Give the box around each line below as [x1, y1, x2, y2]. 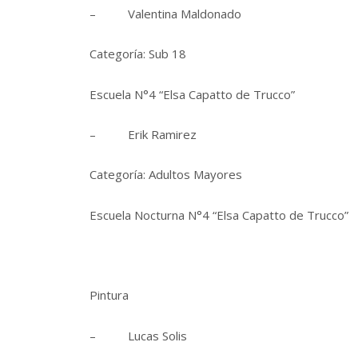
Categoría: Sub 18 [89, 46, 186, 62]
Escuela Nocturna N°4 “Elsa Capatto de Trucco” [89, 206, 348, 223]
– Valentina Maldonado [89, 5, 241, 22]
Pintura [89, 287, 129, 304]
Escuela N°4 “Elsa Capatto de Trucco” [89, 86, 295, 102]
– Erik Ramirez [89, 125, 197, 142]
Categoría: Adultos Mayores [89, 166, 242, 183]
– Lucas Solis [89, 327, 187, 344]
